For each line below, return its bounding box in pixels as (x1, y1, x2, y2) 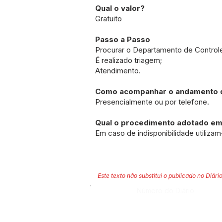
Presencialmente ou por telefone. (95, 97, 209, 107)
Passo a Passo (95, 35, 150, 44)
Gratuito (95, 14, 122, 23)
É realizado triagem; (95, 55, 162, 65)
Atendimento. (95, 66, 141, 75)
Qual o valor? (95, 3, 145, 13)
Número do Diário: (137, 186, 196, 195)
